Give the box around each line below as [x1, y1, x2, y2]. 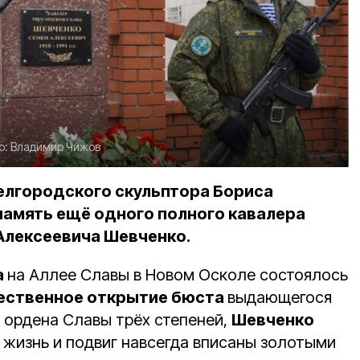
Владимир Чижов [10, 140, 100, 154]
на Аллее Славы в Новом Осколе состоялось [7, 265, 348, 285]
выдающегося [227, 288, 332, 308]
